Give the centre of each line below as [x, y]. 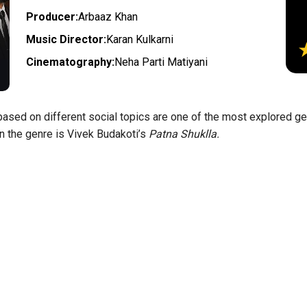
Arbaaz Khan [108, 16]
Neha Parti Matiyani [161, 62]
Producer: [52, 16]
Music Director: [66, 39]
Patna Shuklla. [184, 134]
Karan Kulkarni [140, 39]
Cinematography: [71, 62]
